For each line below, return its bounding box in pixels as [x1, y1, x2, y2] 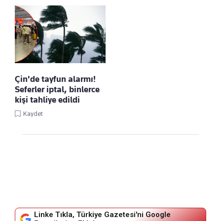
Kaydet [23, 110, 43, 118]
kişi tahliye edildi [15, 95, 80, 105]
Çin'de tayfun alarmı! [15, 74, 96, 84]
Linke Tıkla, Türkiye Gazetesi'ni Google [34, 210, 171, 220]
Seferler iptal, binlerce [15, 84, 100, 95]
